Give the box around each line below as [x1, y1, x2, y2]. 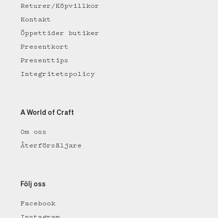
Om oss [20, 128, 47, 136]
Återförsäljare [20, 142, 82, 149]
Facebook [20, 200, 55, 207]
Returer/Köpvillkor [20, 2, 99, 10]
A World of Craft [20, 109, 74, 117]
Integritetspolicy [20, 71, 95, 78]
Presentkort [20, 43, 69, 51]
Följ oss [20, 181, 46, 188]
